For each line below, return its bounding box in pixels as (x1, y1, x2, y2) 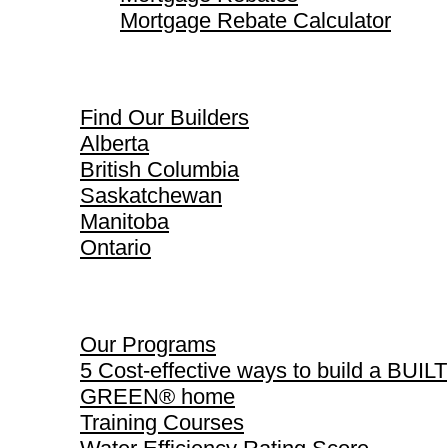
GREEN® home (80, 383, 235, 409)
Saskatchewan (80, 182, 222, 208)
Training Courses (80, 409, 244, 435)
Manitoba (80, 208, 169, 234)
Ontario (80, 234, 151, 260)
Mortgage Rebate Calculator (120, 8, 391, 34)
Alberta (80, 130, 149, 156)
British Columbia (80, 156, 239, 182)
